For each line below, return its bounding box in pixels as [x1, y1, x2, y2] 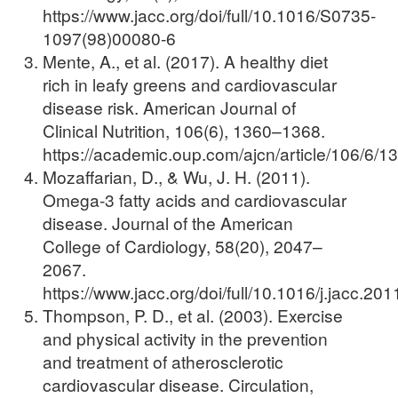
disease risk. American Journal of [43, 94, 296, 119]
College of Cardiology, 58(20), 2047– [43, 233, 322, 258]
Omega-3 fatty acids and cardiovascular [43, 187, 346, 211]
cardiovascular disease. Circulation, [43, 371, 314, 396]
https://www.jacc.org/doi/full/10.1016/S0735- [43, 2, 376, 27]
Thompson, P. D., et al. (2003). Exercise [43, 302, 343, 327]
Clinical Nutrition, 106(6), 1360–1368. [43, 117, 325, 142]
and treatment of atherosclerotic [43, 348, 283, 373]
